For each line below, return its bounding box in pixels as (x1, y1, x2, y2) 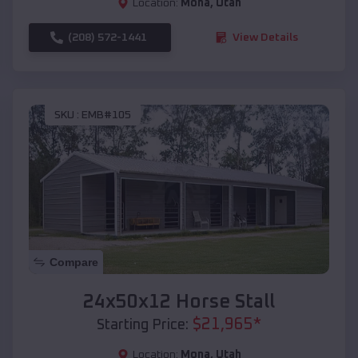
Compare (50, 255, 98, 268)
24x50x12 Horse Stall (83, 292, 275, 312)
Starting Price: (97, 317, 189, 332)
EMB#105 (82, 109, 131, 121)
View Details (233, 31, 298, 43)
